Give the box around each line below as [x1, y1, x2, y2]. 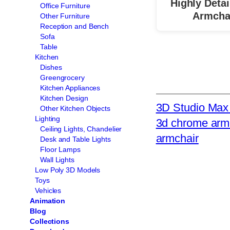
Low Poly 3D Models [35, 165, 101, 174]
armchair [156, 131, 199, 145]
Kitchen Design [40, 93, 88, 102]
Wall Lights [40, 155, 74, 164]
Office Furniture [40, 1, 90, 10]
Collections [30, 217, 69, 225]
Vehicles [35, 186, 62, 195]
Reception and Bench [40, 22, 109, 30]
